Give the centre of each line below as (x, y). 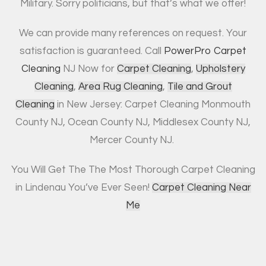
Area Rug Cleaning (120, 86)
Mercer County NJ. (133, 140)
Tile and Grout (199, 86)
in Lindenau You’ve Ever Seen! (83, 187)
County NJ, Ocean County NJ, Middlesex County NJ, (133, 122)
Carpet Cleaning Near (201, 187)
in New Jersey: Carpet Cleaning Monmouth (153, 104)
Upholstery (220, 69)
